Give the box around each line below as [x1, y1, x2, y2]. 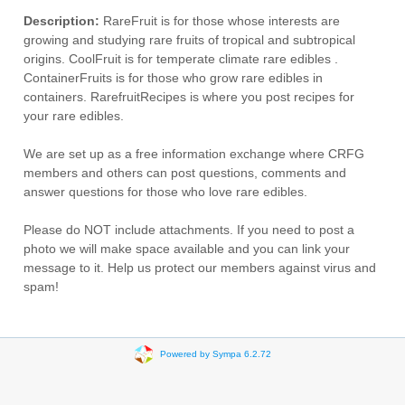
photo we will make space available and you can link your [24, 241, 350, 256]
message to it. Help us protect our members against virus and [24, 260, 376, 275]
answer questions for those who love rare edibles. [24, 184, 307, 199]
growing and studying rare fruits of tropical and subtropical [24, 33, 355, 47]
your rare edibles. [24, 108, 124, 123]
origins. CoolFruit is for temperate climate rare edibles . [24, 52, 338, 66]
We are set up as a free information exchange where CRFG [24, 146, 364, 161]
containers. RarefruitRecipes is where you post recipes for [24, 89, 354, 104]
